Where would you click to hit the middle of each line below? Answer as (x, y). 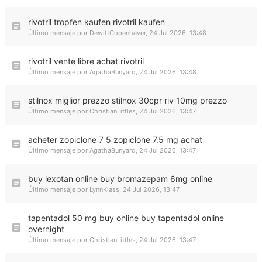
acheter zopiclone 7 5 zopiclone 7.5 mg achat (115, 139)
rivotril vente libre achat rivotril (86, 61)
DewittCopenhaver (118, 33)
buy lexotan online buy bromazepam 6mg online (120, 179)
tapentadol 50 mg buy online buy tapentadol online (126, 218)
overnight (46, 229)
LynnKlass (104, 189)
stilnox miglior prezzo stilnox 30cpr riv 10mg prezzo (127, 100)
